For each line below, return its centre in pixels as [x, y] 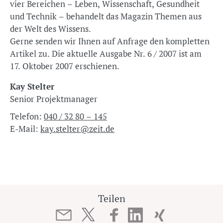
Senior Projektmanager [54, 99]
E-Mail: [25, 129]
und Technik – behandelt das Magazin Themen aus [106, 16]
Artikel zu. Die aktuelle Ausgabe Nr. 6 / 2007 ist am [106, 54]
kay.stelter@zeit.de [77, 129]
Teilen [111, 198]
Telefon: [27, 116]
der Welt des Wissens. [51, 29]
